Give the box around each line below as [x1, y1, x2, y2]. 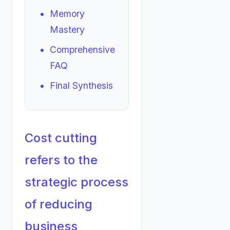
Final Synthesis [50, 80, 113, 91]
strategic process [25, 175, 128, 190]
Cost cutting [25, 130, 97, 146]
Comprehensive [50, 44, 115, 55]
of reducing [25, 197, 92, 212]
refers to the [25, 152, 98, 168]
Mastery [50, 24, 85, 35]
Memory [50, 8, 85, 20]
